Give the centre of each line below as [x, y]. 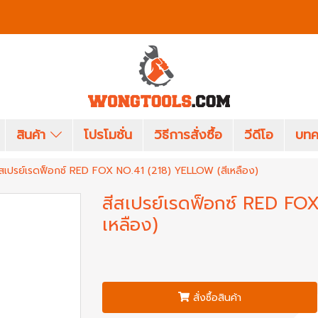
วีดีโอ [259, 135]
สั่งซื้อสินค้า [217, 297]
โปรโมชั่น [108, 135]
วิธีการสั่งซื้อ [188, 135]
